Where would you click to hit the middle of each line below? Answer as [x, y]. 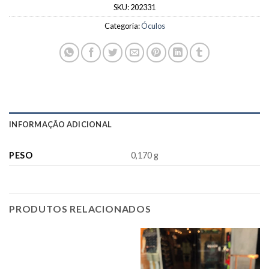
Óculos [153, 26]
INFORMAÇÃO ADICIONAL [61, 125]
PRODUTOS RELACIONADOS [80, 209]
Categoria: [122, 26]
